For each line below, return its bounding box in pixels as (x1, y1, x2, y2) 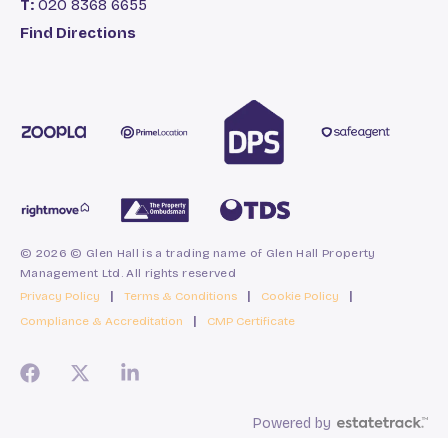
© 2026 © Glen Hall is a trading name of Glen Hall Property (20, 245, 376, 260)
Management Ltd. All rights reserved (20, 265, 236, 280)
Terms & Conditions (124, 288, 237, 303)
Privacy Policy (20, 288, 100, 303)
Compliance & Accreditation (20, 313, 183, 328)
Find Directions (20, 23, 136, 42)
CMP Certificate (207, 313, 295, 328)
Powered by (253, 414, 331, 432)
